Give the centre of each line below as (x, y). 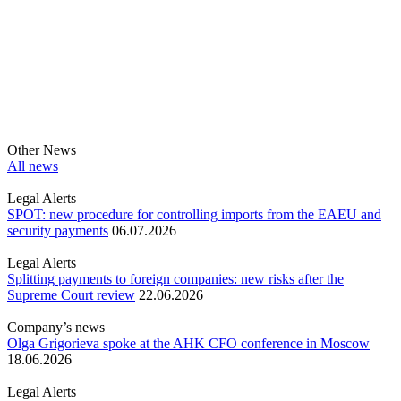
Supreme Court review (71, 295)
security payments (58, 231)
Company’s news (56, 328)
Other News (42, 150)
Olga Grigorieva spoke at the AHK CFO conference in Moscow (188, 344)
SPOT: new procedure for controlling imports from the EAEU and (194, 215)
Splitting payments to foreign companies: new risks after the (175, 279)
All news (33, 166)
